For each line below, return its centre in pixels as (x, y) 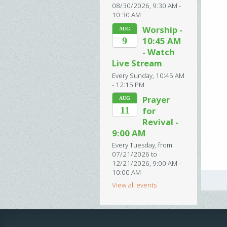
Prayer (156, 99)
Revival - (161, 122)
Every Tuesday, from (142, 145)
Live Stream (137, 63)
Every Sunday (133, 75)
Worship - (163, 30)
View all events (135, 185)
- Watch (159, 52)
